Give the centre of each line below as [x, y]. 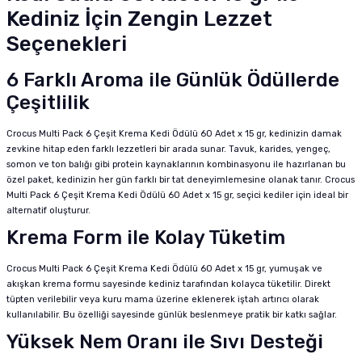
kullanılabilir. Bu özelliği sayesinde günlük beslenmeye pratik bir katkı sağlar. [172, 315]
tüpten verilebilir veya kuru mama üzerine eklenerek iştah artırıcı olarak [163, 299]
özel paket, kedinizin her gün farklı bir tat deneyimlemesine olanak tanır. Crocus [181, 180]
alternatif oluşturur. [48, 210]
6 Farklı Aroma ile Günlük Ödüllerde [173, 80]
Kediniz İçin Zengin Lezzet [139, 19]
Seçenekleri [67, 44]
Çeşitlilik [48, 103]
